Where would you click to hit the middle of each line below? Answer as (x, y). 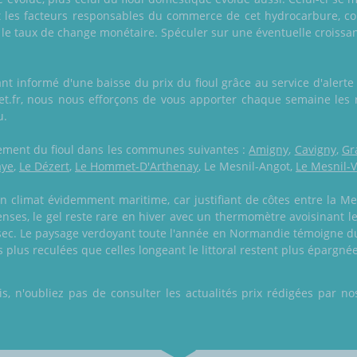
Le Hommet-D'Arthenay (137, 167)
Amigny (269, 150)
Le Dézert (44, 167)
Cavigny (315, 150)
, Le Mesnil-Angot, (247, 167)
